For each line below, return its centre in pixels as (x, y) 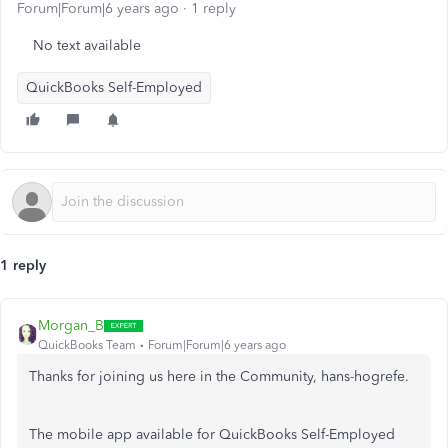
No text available (87, 45)
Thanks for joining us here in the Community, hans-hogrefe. (219, 376)
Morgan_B (71, 325)
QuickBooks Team (87, 345)
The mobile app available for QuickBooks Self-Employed (212, 434)
